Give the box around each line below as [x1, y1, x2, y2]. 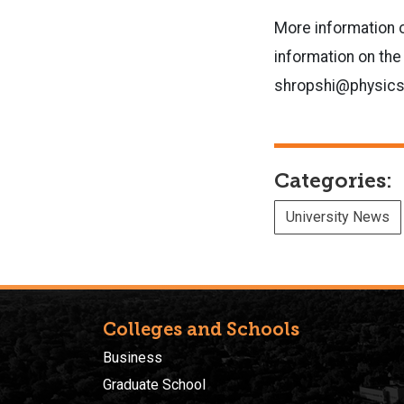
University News [286, 207, 390, 225]
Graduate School [103, 376, 206, 394]
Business [103, 348, 162, 366]
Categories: [274, 168, 392, 193]
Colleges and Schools [103, 317, 299, 340]
